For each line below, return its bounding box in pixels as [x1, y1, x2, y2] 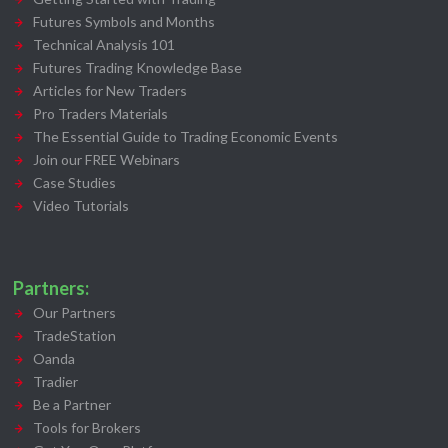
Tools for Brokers [33, 419, 141, 437]
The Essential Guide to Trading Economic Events [33, 128, 338, 146]
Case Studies [33, 174, 116, 192]
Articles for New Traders [33, 82, 187, 100]
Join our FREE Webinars [33, 151, 180, 169]
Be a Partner [33, 396, 111, 414]
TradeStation [33, 327, 116, 345]
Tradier [33, 373, 78, 391]
